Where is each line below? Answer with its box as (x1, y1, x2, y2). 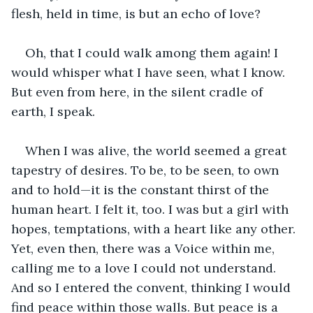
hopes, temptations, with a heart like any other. (11, 220, 299, 237)
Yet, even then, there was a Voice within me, (11, 240, 278, 256)
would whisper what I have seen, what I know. (11, 64, 289, 80)
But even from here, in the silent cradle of (11, 83, 266, 100)
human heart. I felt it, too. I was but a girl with (11, 201, 292, 217)
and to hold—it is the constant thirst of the (11, 181, 272, 198)
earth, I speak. (11, 103, 95, 119)
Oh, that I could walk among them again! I (25, 44, 282, 61)
